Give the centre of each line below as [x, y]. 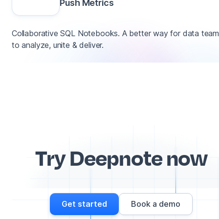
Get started [84, 204]
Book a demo [156, 204]
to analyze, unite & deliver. [58, 45]
